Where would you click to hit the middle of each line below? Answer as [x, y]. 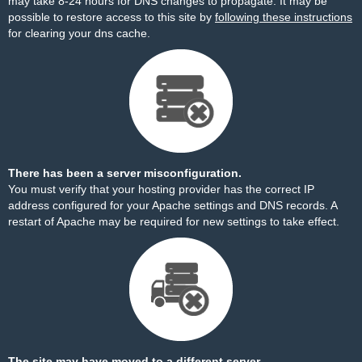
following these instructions [284, 17]
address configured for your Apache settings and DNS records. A [173, 205]
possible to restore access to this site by [112, 17]
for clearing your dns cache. [79, 33]
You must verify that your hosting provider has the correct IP [161, 189]
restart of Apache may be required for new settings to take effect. [174, 221]
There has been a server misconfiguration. [125, 173]
